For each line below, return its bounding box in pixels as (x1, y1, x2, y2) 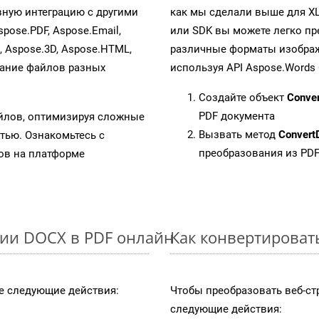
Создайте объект (199, 90, 287, 104)
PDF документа (199, 109, 275, 122)
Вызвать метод (199, 127, 278, 141)
